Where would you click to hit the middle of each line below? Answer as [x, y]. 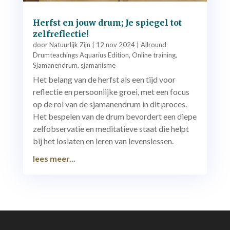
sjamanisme [98, 65]
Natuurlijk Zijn [70, 44]
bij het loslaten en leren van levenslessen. [103, 141]
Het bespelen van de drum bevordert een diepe [114, 116]
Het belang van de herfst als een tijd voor [104, 79]
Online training [154, 55]
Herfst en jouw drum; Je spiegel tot [107, 22]
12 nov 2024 [115, 44]
